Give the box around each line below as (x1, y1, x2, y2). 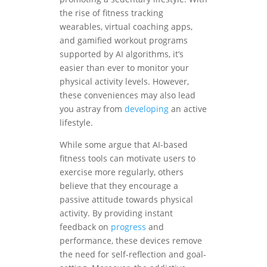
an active (169, 103, 207, 114)
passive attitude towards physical (60, 193, 193, 205)
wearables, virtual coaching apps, (60, 20, 193, 32)
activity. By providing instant (60, 207, 173, 219)
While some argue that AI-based (60, 138, 188, 150)
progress (111, 221, 146, 232)
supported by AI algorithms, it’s (60, 48, 184, 60)
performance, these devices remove (60, 234, 202, 246)
